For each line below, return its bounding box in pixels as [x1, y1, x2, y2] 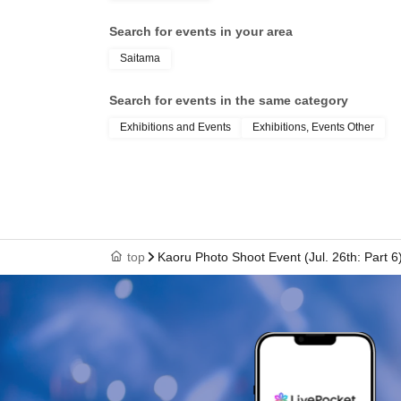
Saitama [120, 51, 160, 64]
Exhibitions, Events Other [252, 120, 374, 133]
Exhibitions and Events [120, 120, 231, 133]
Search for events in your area [109, 23, 293, 38]
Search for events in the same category [109, 92, 348, 107]
